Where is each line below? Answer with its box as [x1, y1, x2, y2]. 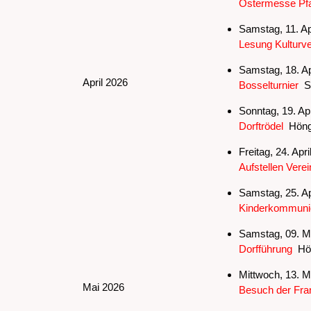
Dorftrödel [238, 119, 283, 132]
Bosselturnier [238, 78, 299, 91]
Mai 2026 [82, 280, 124, 293]
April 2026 [82, 76, 128, 88]
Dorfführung [238, 242, 292, 255]
